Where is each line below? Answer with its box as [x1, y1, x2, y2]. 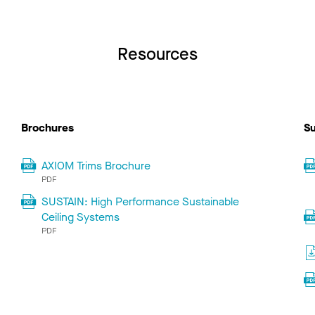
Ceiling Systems [41, 210, 120, 225]
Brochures [20, 120, 74, 136]
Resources [117, 43, 198, 66]
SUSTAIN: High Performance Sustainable [41, 194, 240, 210]
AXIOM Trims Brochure [41, 158, 151, 174]
